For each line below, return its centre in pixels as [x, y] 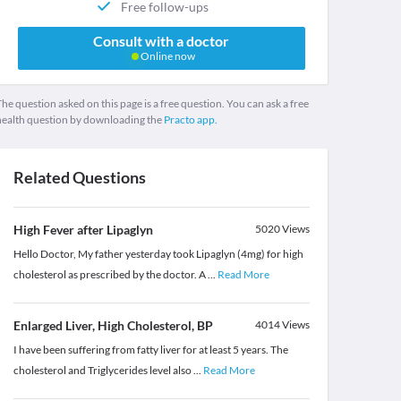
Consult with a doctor [162, 41]
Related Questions [79, 178]
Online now [166, 56]
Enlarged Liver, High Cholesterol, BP [113, 326]
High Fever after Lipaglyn [83, 230]
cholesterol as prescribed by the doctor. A [110, 275]
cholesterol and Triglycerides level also [103, 371]
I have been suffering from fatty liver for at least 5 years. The [150, 350]
